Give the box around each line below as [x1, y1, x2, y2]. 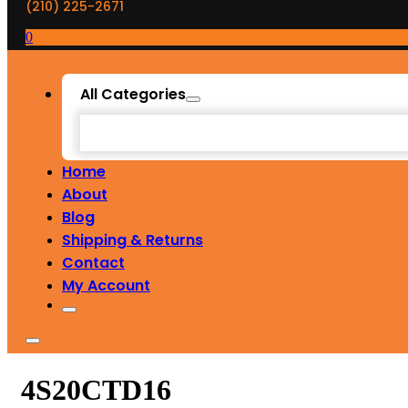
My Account [62, 275, 150, 297]
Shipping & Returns [62, 229, 203, 251]
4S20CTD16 [21, 372, 171, 406]
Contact [62, 252, 125, 274]
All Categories [80, 84, 186, 106]
